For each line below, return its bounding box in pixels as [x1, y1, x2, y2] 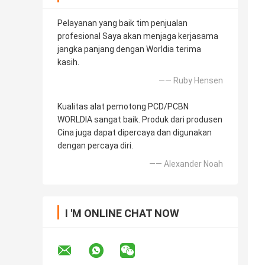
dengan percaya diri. [57, 141, 133, 151]
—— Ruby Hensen [159, 76, 223, 86]
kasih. [57, 57, 79, 67]
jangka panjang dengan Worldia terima [57, 44, 201, 54]
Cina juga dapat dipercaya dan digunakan [57, 128, 212, 138]
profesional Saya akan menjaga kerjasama [57, 31, 218, 41]
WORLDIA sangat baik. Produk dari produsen [57, 115, 222, 125]
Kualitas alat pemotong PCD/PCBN [57, 102, 189, 112]
